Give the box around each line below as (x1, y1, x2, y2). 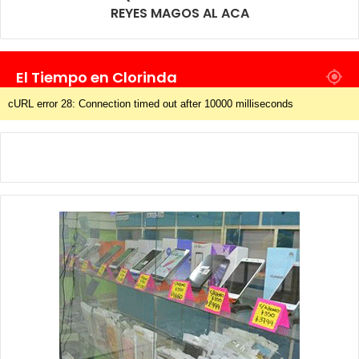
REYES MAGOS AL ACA (110, 3, 249, 22)
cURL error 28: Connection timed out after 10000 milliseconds (8, 97, 293, 110)
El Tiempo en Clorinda (16, 67, 177, 87)
